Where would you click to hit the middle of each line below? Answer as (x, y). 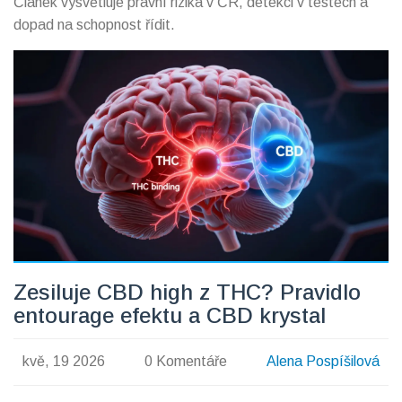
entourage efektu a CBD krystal (170, 315)
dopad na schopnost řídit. (94, 24)
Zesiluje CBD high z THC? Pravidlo (187, 292)
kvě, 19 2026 (63, 362)
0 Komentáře (186, 362)
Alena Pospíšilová (323, 362)
